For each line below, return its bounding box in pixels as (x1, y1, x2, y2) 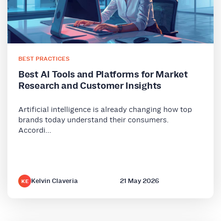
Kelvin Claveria (31, 176, 78, 186)
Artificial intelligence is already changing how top (18, 104, 192, 115)
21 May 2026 (119, 176, 159, 186)
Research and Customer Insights (18, 78, 161, 92)
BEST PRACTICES (18, 54, 70, 63)
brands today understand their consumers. (18, 114, 169, 125)
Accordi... (18, 125, 51, 136)
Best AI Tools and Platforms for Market (18, 67, 188, 81)
